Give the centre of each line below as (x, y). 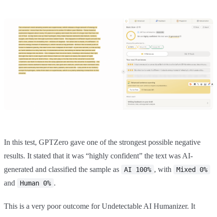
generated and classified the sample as (62, 169)
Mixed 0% (192, 169)
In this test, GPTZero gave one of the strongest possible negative (102, 142)
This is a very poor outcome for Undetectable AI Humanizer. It (100, 206)
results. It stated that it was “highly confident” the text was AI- (98, 155)
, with (164, 169)
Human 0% (35, 183)
